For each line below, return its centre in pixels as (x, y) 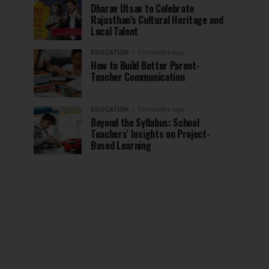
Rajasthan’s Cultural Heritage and (157, 20)
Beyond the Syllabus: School (145, 123)
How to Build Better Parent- (145, 66)
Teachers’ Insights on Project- (150, 134)
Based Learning (121, 146)
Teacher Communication (138, 77)
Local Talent (115, 32)
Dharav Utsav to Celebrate (142, 9)
